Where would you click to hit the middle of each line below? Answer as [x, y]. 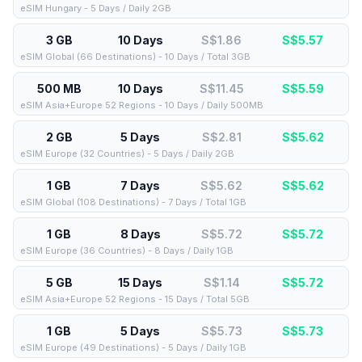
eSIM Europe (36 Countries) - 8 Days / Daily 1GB [127, 250]
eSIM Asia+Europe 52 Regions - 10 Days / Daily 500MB [142, 105]
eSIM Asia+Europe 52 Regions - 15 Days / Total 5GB [135, 299]
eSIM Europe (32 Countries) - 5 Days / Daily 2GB [127, 154]
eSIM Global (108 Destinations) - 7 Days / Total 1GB [133, 202]
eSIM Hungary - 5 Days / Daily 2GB [96, 8]
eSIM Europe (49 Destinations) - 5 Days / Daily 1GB [133, 347]
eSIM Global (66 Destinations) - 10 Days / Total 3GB [135, 57]
